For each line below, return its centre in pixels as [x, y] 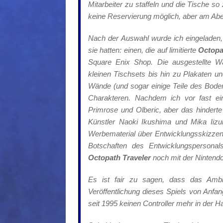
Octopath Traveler [119, 158]
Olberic [147, 110]
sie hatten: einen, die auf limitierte [143, 50]
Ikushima [157, 122]
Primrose [103, 110]
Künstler [104, 122]
